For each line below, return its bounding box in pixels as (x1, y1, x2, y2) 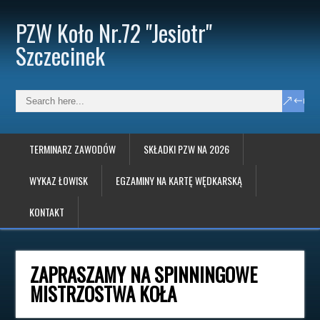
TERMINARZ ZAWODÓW (29, 141, 116, 156)
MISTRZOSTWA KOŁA (30, 279, 177, 308)
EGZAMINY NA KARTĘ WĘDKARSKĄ (116, 173, 243, 188)
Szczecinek (16, 39, 106, 72)
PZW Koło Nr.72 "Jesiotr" (16, 16, 213, 49)
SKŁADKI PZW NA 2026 (144, 141, 230, 156)
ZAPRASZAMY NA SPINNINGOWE (30, 260, 258, 289)
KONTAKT (29, 204, 65, 219)
